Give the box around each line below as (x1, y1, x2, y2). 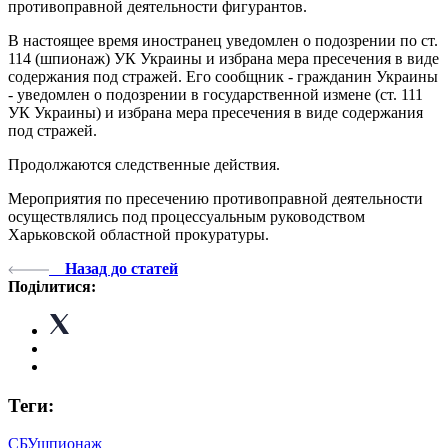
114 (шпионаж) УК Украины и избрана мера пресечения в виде (8, 49, 439, 67)
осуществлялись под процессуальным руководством (8, 207, 365, 225)
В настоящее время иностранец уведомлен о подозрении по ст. (8, 31, 438, 49)
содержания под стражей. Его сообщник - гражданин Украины (8, 67, 438, 85)
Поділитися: (8, 277, 96, 295)
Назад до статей (65, 259, 178, 277)
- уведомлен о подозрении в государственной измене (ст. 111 (8, 85, 423, 103)
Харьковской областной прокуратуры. (8, 225, 269, 243)
